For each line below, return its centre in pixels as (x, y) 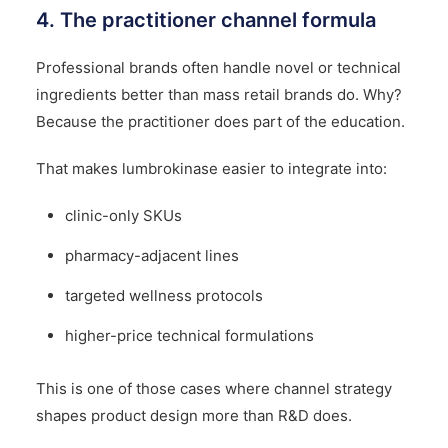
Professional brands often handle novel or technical (218, 67)
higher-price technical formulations (189, 335)
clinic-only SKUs (123, 215)
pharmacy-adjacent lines (152, 255)
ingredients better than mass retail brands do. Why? (218, 94)
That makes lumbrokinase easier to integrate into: (211, 168)
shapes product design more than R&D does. (193, 415)
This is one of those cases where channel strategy (213, 388)
